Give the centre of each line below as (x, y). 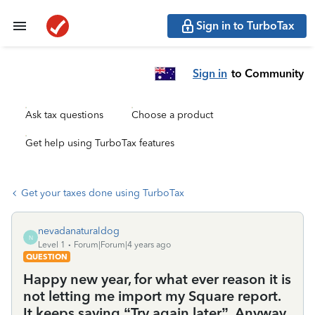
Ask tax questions (64, 115)
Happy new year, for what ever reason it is (157, 279)
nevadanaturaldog (79, 231)
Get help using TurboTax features (100, 143)
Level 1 (52, 245)
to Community (268, 73)
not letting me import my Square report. (152, 296)
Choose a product (172, 115)
